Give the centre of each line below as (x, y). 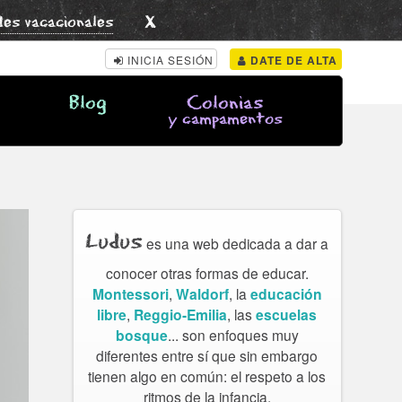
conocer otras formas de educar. (207, 273)
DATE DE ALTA (293, 60)
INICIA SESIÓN (170, 59)
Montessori (130, 294)
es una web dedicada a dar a (236, 244)
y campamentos (225, 120)
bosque (141, 336)
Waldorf (202, 294)
